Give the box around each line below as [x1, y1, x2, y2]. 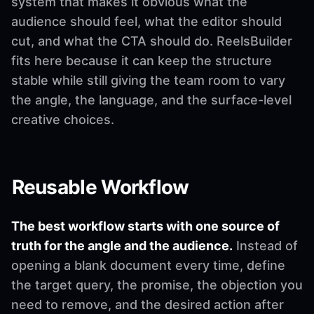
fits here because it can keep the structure [11, 53, 272, 68]
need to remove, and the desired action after [11, 296, 284, 312]
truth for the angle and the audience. [11, 238, 233, 253]
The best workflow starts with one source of [11, 218, 280, 233]
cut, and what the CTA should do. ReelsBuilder [11, 33, 292, 48]
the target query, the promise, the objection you [11, 277, 303, 292]
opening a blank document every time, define [11, 257, 285, 273]
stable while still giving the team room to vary [11, 72, 285, 88]
